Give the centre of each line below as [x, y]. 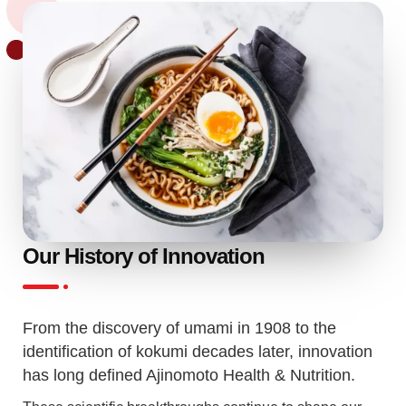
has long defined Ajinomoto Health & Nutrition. [189, 375]
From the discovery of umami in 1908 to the [179, 328]
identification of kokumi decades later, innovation [198, 351]
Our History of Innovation [144, 256]
